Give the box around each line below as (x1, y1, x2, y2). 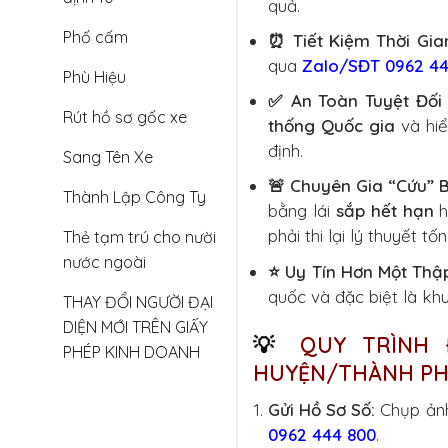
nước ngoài (63, 252, 146, 272)
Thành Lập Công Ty (63, 187, 206, 207)
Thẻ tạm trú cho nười (63, 227, 216, 247)
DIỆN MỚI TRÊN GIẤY (63, 317, 208, 337)
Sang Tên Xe (63, 147, 153, 167)
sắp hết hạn (335, 200, 434, 222)
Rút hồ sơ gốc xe (63, 107, 187, 127)
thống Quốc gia (268, 115, 395, 137)
